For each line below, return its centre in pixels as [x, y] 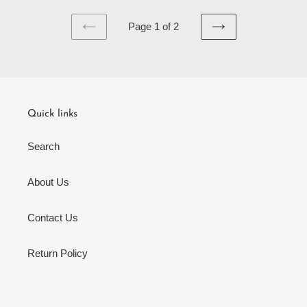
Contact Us [53, 218]
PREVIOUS [114, 39]
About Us [48, 182]
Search [44, 147]
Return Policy [58, 254]
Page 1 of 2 [153, 26]
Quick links [52, 114]
